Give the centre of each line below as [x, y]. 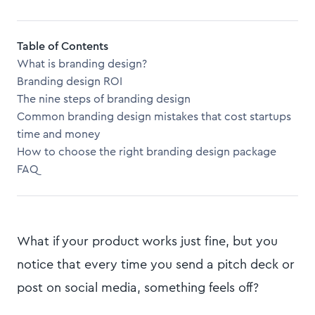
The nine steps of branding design [104, 99]
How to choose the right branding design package [147, 152]
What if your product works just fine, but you [147, 241]
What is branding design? [82, 64]
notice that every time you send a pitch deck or [156, 264]
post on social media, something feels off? [138, 288]
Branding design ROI [70, 82]
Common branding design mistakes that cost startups [154, 117]
